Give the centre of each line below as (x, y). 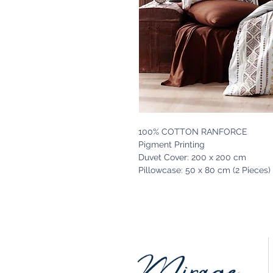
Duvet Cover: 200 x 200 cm (192, 158)
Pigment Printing (172, 145)
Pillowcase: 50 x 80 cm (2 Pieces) (204, 170)
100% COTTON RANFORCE (193, 132)
